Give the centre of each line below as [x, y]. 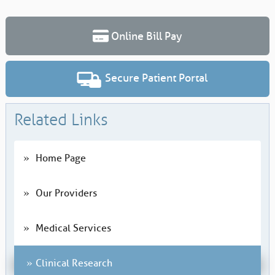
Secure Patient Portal [155, 78]
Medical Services [73, 229]
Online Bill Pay [145, 37]
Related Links [61, 120]
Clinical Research [74, 264]
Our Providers [66, 194]
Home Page [60, 159]
